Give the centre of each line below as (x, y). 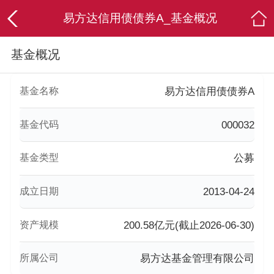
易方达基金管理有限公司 (197, 259)
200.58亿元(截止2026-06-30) (189, 225)
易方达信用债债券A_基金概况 (140, 18)
